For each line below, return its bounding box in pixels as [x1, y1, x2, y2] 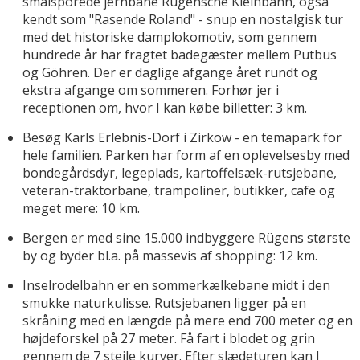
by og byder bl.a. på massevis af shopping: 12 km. [22, 247, 317, 265]
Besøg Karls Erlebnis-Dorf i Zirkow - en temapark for [22, 129, 342, 147]
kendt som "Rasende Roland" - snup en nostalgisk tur [22, 10, 343, 29]
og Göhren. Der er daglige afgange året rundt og [22, 63, 317, 82]
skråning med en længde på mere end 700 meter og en [22, 312, 353, 330]
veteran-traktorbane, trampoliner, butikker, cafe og [22, 182, 335, 200]
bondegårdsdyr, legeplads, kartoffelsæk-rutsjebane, [22, 164, 337, 182]
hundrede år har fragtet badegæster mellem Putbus [22, 46, 337, 64]
